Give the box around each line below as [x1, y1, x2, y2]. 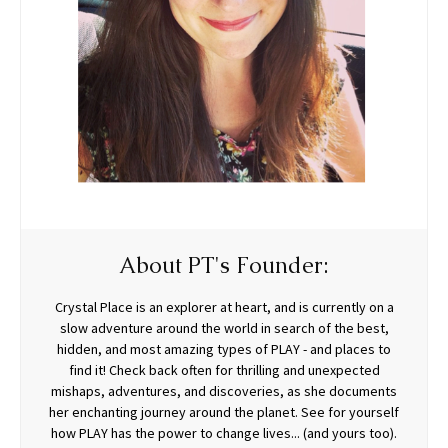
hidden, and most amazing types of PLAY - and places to [57, 340, 391, 359]
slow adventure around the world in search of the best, [59, 319, 389, 338]
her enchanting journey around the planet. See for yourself [49, 403, 399, 422]
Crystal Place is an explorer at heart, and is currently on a [54, 298, 394, 317]
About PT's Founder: [119, 251, 329, 281]
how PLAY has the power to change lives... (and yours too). [51, 424, 397, 443]
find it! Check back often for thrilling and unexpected [68, 361, 380, 380]
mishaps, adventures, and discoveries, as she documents [51, 382, 397, 401]
